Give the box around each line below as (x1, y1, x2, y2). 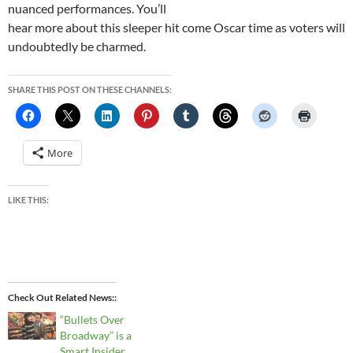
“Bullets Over (60, 313, 125, 327)
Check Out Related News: (8, 292, 114, 304)
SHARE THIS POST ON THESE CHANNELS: (8, 84, 172, 95)
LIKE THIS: (8, 195, 49, 206)
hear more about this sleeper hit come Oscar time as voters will (8, 20, 345, 35)
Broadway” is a (60, 329, 132, 343)
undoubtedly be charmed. (8, 39, 146, 54)
